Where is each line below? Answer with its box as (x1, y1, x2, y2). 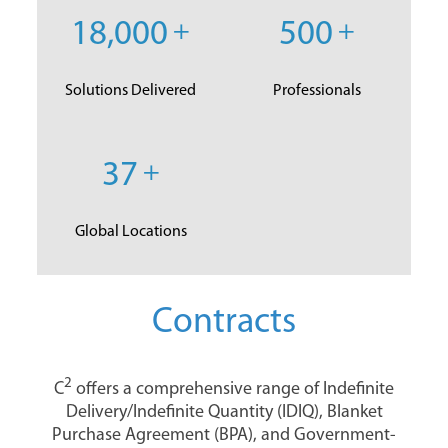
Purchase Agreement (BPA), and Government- (52, 425, 396, 445)
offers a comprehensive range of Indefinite (72, 379, 394, 399)
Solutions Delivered (65, 82, 197, 99)
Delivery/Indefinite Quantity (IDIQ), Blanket (65, 402, 383, 422)
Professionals (273, 82, 362, 99)
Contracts (152, 304, 296, 341)
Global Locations (74, 223, 187, 240)
